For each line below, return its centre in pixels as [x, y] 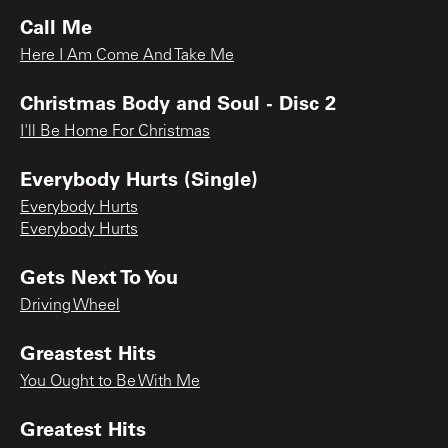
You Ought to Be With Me [110, 381]
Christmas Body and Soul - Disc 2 [178, 101]
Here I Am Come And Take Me [127, 55]
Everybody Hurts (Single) [139, 177]
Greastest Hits [88, 351]
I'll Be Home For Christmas [115, 131]
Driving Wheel [70, 305]
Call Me [56, 25]
